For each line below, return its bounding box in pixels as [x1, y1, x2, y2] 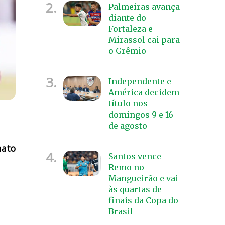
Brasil [108, 206, 133, 216]
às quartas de [108, 184, 162, 194]
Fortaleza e [108, 23, 153, 34]
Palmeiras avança [108, 1, 180, 12]
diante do [108, 12, 146, 23]
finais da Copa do [108, 195, 178, 205]
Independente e [108, 76, 171, 86]
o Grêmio [108, 45, 146, 56]
